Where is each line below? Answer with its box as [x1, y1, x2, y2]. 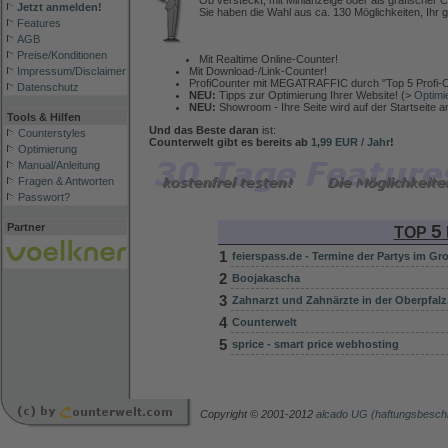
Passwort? [18, 191, 70, 203]
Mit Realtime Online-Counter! [199, 52, 338, 65]
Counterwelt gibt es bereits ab [149, 135, 311, 148]
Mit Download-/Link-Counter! [189, 64, 327, 77]
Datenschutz [17, 81, 79, 93]
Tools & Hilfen [4, 111, 81, 123]
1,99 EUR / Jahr [311, 135, 390, 148]
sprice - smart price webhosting [231, 337, 399, 350]
